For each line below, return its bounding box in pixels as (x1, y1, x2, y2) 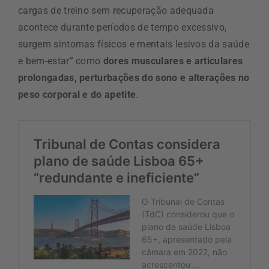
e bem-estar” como (18, 55, 103, 67)
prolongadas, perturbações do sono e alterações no (18, 71, 250, 83)
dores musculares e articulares (103, 55, 243, 67)
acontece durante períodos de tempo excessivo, (18, 21, 227, 33)
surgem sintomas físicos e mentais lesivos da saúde (18, 38, 250, 50)
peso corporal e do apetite (18, 88, 136, 100)
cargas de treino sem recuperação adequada (18, 4, 214, 16)
